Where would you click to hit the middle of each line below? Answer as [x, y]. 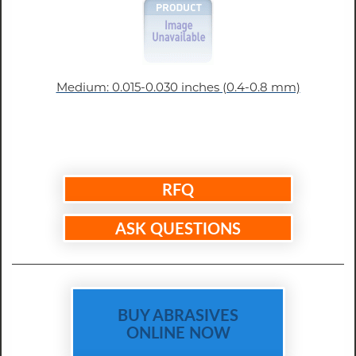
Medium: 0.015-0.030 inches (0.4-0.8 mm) [178, 87]
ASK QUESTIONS [178, 228]
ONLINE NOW [178, 332]
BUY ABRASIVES [178, 314]
